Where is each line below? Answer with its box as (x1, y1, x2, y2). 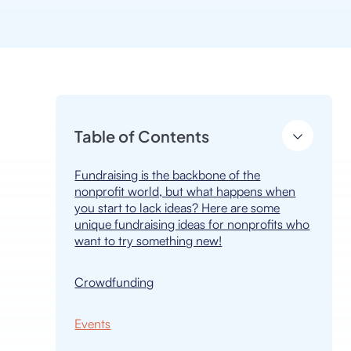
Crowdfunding (74, 274, 154, 290)
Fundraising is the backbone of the (74, 167, 261, 183)
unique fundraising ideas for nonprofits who (74, 216, 310, 232)
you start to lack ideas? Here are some (74, 200, 280, 215)
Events (74, 316, 111, 331)
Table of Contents (74, 125, 210, 146)
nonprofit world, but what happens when (74, 183, 296, 199)
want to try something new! (74, 233, 223, 248)
